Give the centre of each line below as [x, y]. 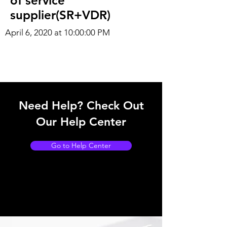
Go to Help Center [81, 145]
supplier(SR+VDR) [60, 15]
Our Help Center [81, 122]
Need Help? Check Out [81, 105]
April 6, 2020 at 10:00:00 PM [58, 32]
